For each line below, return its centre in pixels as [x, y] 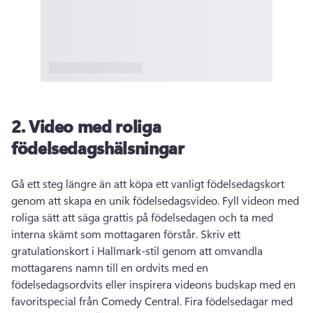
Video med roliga [95, 126]
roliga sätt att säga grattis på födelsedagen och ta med [142, 217]
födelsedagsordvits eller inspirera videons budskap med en [153, 284]
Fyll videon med [261, 201]
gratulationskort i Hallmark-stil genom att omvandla [137, 251]
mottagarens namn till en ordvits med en [110, 268]
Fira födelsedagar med [239, 301]
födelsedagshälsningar [98, 148]
